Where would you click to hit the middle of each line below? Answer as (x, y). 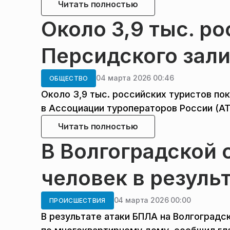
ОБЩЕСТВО (69, 78)
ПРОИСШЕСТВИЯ (78, 200)
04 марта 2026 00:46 (135, 78)
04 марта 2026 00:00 (152, 200)
